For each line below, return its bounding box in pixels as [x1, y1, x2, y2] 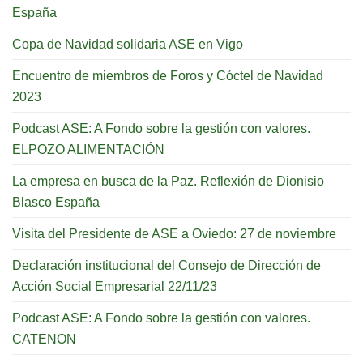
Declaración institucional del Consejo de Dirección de [12, 257, 321, 272]
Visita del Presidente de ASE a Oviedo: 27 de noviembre [12, 225, 336, 241]
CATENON [12, 331, 76, 346]
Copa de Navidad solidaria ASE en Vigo [12, 36, 243, 51]
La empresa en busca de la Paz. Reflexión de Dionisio [12, 173, 324, 188]
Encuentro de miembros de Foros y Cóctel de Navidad [12, 67, 323, 83]
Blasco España [12, 194, 100, 209]
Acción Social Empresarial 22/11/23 [12, 278, 217, 293]
